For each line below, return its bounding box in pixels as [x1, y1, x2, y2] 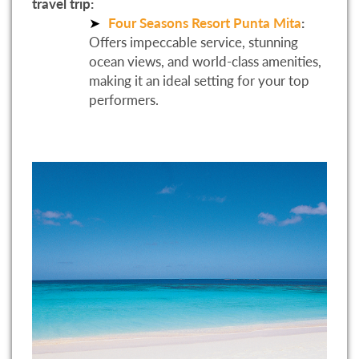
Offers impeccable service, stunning [89, 34, 298, 51]
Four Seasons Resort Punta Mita [108, 14, 301, 32]
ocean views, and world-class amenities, [89, 53, 321, 71]
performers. [89, 91, 159, 109]
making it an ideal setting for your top [89, 72, 309, 90]
